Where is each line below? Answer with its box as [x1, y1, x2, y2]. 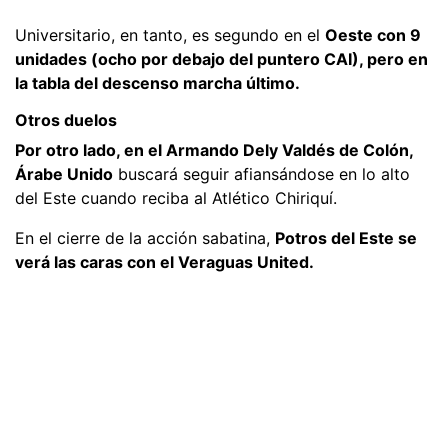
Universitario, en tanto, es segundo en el [15, 24, 325, 45]
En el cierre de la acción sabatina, [15, 227, 275, 248]
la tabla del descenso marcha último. [15, 72, 300, 93]
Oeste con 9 [325, 24, 421, 45]
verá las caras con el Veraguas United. [15, 251, 314, 272]
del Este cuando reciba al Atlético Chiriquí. [15, 187, 337, 208]
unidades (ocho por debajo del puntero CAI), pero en [15, 48, 428, 69]
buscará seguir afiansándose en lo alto [113, 163, 410, 184]
